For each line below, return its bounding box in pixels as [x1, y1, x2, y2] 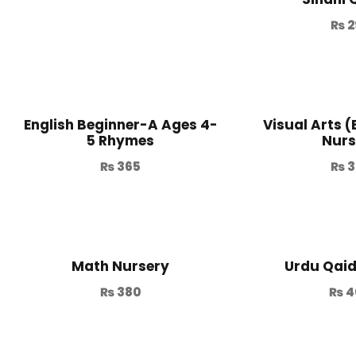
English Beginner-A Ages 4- [23, 115, 218, 135]
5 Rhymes [87, 131, 155, 151]
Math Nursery [72, 257, 170, 277]
